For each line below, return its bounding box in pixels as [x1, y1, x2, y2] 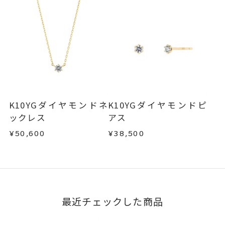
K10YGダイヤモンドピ [108, 98, 207, 111]
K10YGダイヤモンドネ [9, 98, 108, 111]
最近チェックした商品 [61, 194, 164, 208]
